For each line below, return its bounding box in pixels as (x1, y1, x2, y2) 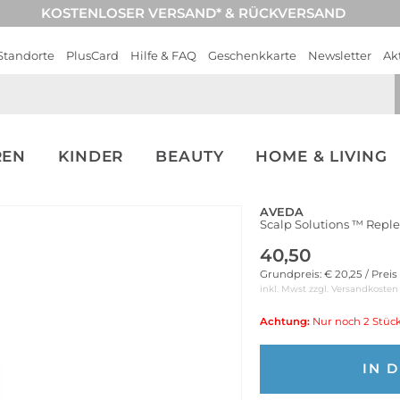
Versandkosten (331, 282, 398, 295)
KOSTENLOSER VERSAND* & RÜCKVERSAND (41, 4, 346, 21)
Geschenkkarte (208, 48, 296, 62)
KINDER (58, 147, 124, 165)
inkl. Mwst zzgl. (260, 282, 331, 295)
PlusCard (66, 48, 119, 62)
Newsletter (308, 48, 371, 62)
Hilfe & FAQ (130, 48, 196, 62)
